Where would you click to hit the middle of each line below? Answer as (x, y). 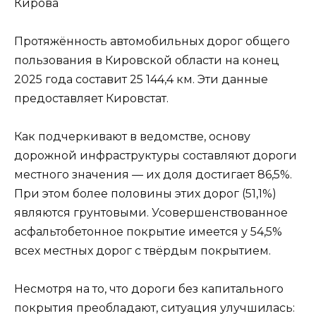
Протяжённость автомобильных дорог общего (152, 41)
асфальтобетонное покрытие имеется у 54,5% (148, 232)
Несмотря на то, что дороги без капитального (149, 289)
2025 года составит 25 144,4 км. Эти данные (141, 79)
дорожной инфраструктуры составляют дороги (156, 156)
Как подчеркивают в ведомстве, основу (132, 137)
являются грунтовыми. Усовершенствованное (151, 213)
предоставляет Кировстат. (91, 98)
